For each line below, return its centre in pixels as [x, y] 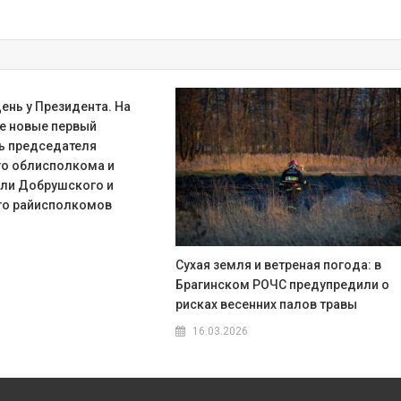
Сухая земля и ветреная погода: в [279, 265]
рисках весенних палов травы [267, 305]
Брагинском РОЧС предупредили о [283, 285]
